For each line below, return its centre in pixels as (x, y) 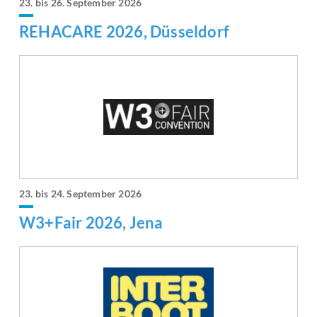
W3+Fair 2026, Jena (91, 223)
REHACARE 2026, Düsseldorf (124, 32)
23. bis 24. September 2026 (81, 194)
